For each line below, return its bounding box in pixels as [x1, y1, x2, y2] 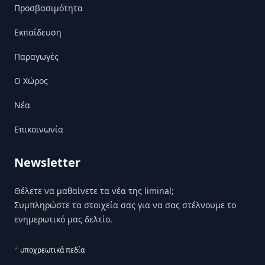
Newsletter [14, 154, 80, 170]
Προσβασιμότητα [14, 2, 83, 14]
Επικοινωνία [14, 123, 63, 135]
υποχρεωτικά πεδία [18, 244, 85, 255]
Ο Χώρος [14, 75, 48, 86]
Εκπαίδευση [14, 26, 62, 38]
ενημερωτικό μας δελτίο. [14, 213, 112, 225]
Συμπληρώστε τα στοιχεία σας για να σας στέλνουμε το [14, 199, 236, 211]
